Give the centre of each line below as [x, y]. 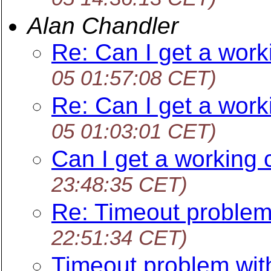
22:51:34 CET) [119, 239]
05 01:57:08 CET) [134, 79]
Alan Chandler [103, 26]
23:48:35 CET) [119, 185]
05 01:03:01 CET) [134, 132]
